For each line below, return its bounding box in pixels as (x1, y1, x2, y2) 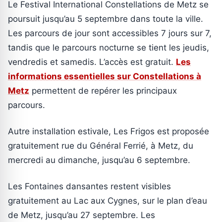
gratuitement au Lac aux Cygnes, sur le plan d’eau (8, 196, 207, 206)
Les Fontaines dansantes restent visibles (8, 181, 171, 192)
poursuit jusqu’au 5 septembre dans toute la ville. (8, 14, 203, 24)
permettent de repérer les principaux (29, 86, 177, 96)
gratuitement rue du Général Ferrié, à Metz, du (8, 141, 193, 151)
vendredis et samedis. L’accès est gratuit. (8, 57, 176, 67)
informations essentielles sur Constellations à (8, 71, 201, 82)
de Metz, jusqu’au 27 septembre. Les (8, 210, 155, 221)
